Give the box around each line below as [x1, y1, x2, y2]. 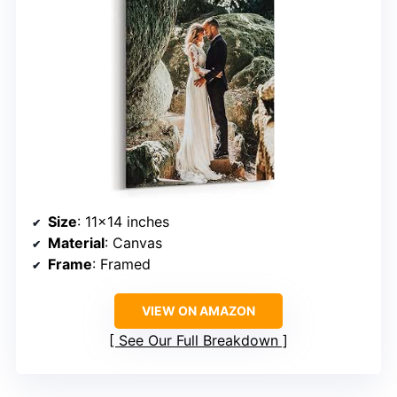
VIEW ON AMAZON [142, 302, 255, 318]
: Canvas [105, 233, 162, 252]
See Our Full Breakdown [119, 331, 278, 349]
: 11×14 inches [77, 212, 169, 230]
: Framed [92, 254, 151, 273]
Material [48, 233, 105, 252]
